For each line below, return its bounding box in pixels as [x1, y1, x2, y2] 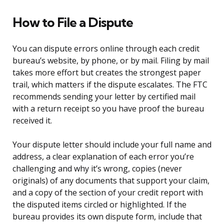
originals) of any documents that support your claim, [12, 175, 209, 186]
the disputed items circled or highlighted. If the [12, 199, 186, 210]
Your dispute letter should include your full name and [12, 139, 211, 150]
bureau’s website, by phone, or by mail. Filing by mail [12, 55, 209, 66]
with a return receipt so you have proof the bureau [12, 103, 204, 114]
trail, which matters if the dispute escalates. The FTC [12, 79, 207, 90]
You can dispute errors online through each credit [12, 43, 199, 54]
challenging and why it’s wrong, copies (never [12, 163, 182, 174]
